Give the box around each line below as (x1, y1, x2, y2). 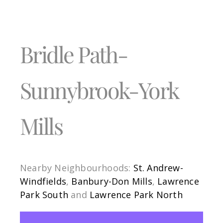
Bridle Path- (20, 39, 127, 69)
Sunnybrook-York (20, 75, 179, 105)
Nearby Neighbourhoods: (20, 162, 133, 174)
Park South (20, 189, 68, 201)
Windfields (20, 175, 66, 187)
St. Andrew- (133, 162, 183, 174)
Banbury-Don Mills (71, 175, 152, 187)
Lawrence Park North (90, 189, 183, 201)
